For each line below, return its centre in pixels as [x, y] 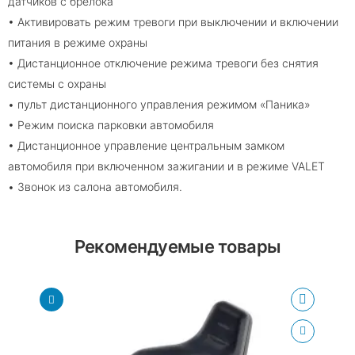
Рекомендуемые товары [177, 246]
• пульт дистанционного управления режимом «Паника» [159, 104]
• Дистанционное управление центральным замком [146, 145]
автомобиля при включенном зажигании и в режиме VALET [166, 166]
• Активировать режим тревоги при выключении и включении [173, 22]
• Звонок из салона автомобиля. [95, 187]
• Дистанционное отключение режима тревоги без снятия [163, 63]
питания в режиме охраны [78, 42]
